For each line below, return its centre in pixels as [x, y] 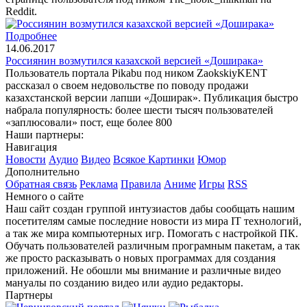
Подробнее [31, 36]
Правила [141, 184]
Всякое [131, 159]
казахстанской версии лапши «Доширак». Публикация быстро [152, 97]
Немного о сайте [45, 196]
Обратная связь [41, 184]
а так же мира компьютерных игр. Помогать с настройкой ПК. [152, 233]
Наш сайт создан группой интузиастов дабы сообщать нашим [150, 208]
